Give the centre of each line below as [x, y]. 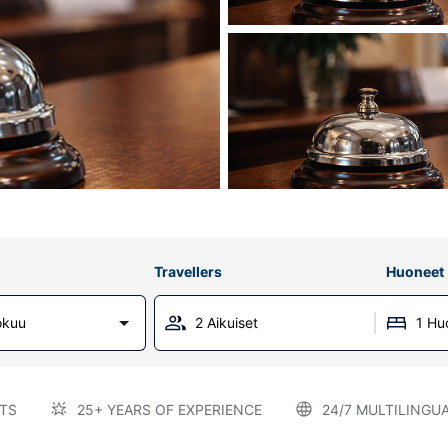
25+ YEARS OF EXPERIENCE [169, 409]
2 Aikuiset [226, 322]
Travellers [188, 271]
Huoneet [414, 271]
